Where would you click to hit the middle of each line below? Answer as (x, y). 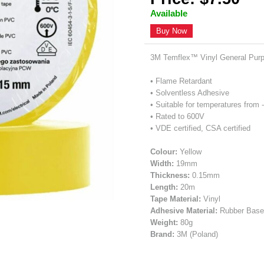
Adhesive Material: (184, 210)
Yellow (190, 151)
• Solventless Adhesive (190, 93)
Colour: (164, 151)
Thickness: (170, 175)
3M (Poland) (197, 234)
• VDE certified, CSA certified (201, 128)
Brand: (163, 234)
